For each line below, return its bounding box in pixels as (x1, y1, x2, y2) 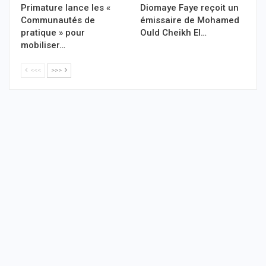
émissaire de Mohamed (140, 15, 239, 26)
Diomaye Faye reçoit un (140, 2, 239, 14)
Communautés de (21, 15, 95, 26)
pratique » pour (21, 27, 85, 39)
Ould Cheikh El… (140, 27, 207, 39)
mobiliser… (21, 40, 65, 51)
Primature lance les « (21, 2, 110, 14)
